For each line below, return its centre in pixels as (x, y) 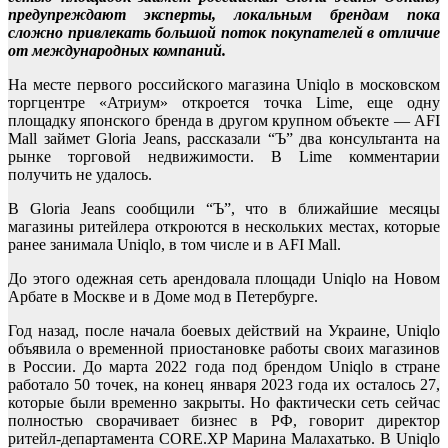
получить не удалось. (80, 174)
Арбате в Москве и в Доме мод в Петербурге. (163, 296)
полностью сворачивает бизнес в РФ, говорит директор (224, 420)
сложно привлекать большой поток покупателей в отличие (224, 32)
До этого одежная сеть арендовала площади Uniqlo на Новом (224, 278)
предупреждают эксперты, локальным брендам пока (224, 14)
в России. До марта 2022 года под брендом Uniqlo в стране (224, 366)
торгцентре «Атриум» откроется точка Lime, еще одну (224, 102)
